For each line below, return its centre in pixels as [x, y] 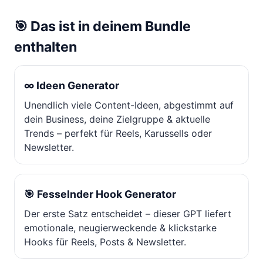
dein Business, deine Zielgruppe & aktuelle [117, 119]
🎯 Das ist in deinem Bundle [102, 27]
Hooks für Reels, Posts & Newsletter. [105, 242]
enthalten [45, 47]
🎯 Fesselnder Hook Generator [100, 194]
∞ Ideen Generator [72, 86]
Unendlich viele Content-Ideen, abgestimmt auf [129, 105]
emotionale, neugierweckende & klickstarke [120, 228]
